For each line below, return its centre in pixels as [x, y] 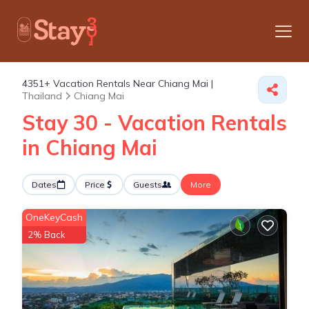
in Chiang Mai [90, 148]
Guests [148, 185]
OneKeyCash [54, 217]
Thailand [42, 96]
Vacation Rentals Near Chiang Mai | [132, 83]
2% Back [47, 235]
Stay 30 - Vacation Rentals [154, 123]
